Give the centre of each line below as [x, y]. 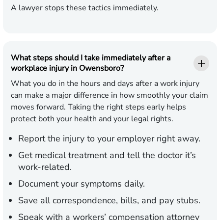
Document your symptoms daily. [82, 184]
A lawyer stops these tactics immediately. [85, 8]
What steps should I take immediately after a [91, 58]
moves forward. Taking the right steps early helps [98, 107]
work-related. [45, 167]
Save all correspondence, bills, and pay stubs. [109, 201]
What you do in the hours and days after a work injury [105, 84]
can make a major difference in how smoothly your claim [110, 96]
